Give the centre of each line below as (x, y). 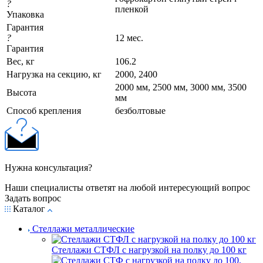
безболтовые (140, 110)
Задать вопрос (33, 198)
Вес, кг (21, 61)
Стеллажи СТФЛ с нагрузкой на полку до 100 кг (149, 249)
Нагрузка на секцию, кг (54, 74)
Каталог (29, 208)
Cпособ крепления (44, 110)
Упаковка (25, 14)
